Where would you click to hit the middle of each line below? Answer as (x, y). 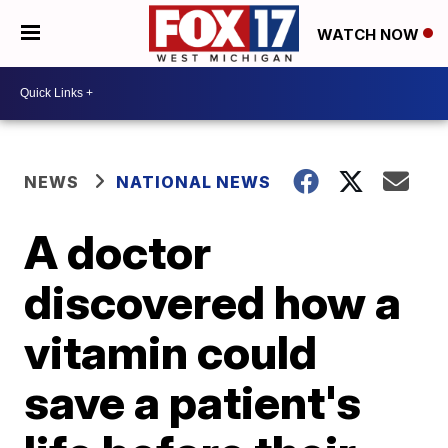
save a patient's (193, 401)
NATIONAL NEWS (194, 181)
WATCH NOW (370, 34)
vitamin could (171, 351)
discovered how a (213, 301)
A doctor (118, 251)
